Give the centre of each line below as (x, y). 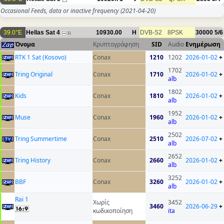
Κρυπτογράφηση (116, 44)
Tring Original (34, 74)
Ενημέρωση (203, 44)
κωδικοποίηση (113, 211)
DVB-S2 (151, 33)
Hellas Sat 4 (43, 33)
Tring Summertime (41, 139)
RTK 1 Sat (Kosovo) (41, 57)
